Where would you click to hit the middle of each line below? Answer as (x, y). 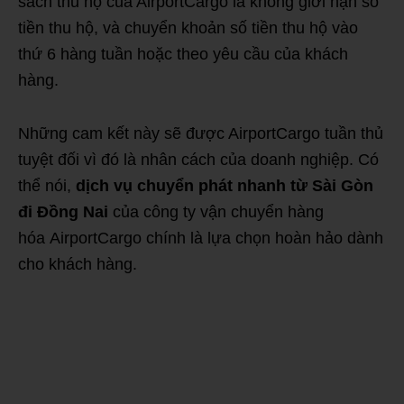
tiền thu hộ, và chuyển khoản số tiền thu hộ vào (188, 28)
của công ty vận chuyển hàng (216, 211)
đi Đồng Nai (63, 211)
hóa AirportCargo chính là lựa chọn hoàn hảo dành (201, 238)
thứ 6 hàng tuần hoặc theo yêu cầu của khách (183, 54)
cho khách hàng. (78, 264)
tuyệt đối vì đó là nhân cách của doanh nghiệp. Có (198, 159)
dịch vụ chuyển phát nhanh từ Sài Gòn (225, 185)
